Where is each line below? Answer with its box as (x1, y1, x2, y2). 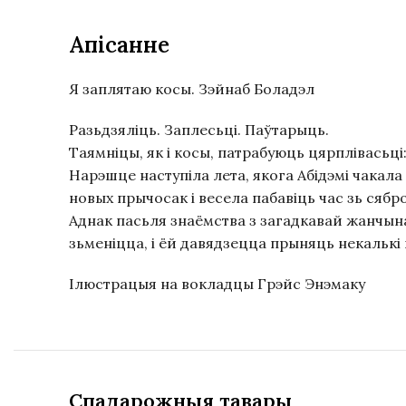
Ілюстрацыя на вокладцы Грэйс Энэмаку (69, 275, 365, 293)
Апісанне (69, 31, 169, 59)
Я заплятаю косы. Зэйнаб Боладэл (69, 80, 314, 98)
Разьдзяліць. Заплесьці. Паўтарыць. (69, 121, 329, 139)
